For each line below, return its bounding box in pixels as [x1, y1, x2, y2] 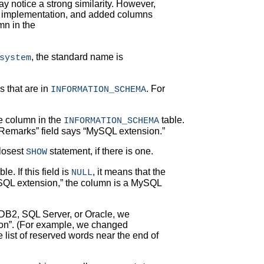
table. [159, 115, 184, 126]
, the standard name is [31, 52, 123, 62]
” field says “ [36, 126, 86, 137]
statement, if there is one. [47, 146, 153, 157]
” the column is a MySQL [60, 178, 161, 189]
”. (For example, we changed [9, 220, 128, 230]
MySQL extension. [86, 126, 162, 137]
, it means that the [93, 167, 166, 177]
